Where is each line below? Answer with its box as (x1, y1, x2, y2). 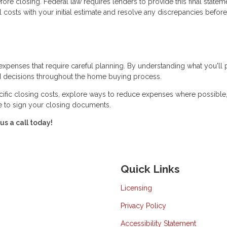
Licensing (121, 183, 152, 192)
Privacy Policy (121, 201, 166, 210)
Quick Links (121, 163, 180, 176)
